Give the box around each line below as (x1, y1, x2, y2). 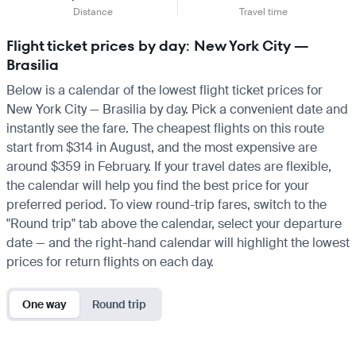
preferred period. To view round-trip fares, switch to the (6, 195, 327, 213)
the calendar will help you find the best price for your (6, 176, 309, 194)
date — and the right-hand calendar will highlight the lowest (6, 234, 350, 251)
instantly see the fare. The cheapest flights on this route (6, 119, 324, 137)
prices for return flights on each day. (6, 253, 214, 270)
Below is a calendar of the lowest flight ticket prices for (6, 81, 323, 99)
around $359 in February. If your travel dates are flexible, (6, 157, 331, 175)
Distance (73, 5, 113, 18)
